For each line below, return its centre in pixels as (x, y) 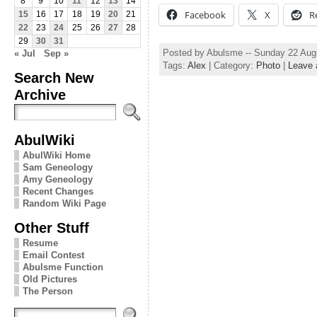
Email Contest (53, 255)
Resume (40, 243)
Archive (40, 94)
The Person (47, 291)
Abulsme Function (63, 267)
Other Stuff (51, 227)
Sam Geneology (57, 167)
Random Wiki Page (64, 203)
